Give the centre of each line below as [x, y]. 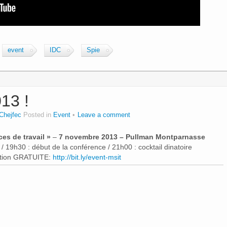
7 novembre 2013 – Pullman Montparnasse [132, 137]
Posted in [38, 115]
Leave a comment [104, 115]
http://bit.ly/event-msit [87, 157]
